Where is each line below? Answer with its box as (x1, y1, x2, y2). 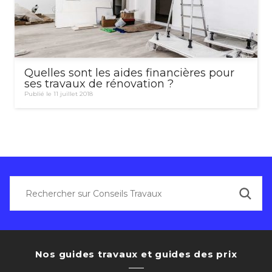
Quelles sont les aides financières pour (24, 66, 234, 80)
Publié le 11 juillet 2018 (24, 90, 93, 98)
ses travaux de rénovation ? (24, 77, 174, 91)
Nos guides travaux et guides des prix (35, 248, 237, 260)
